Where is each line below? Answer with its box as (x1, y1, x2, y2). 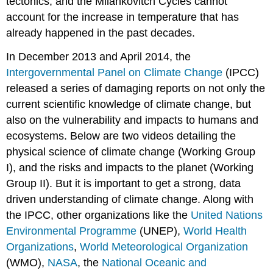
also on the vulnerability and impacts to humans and (6, 113, 259, 126)
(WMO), (6, 256, 48, 269)
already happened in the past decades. (6, 26, 196, 39)
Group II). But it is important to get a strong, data (6, 177, 241, 190)
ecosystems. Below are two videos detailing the (6, 129, 236, 142)
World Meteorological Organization (80, 240, 249, 253)
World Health (183, 224, 247, 237)
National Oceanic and (102, 256, 207, 269)
